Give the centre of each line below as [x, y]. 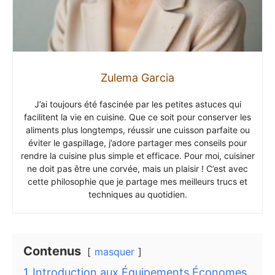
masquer [114, 252]
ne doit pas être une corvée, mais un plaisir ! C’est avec [137, 169]
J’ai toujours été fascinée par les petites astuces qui [137, 104]
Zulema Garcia [137, 78]
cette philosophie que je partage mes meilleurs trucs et [137, 182]
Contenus [52, 251]
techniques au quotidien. [137, 195]
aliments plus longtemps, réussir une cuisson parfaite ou [137, 130]
